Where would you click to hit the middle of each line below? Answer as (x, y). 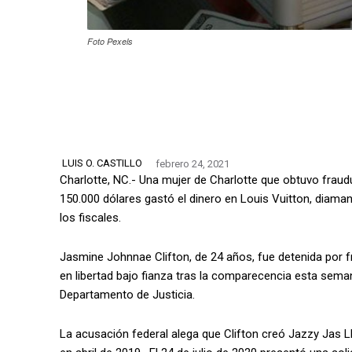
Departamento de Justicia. (127, 294)
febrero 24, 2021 (192, 163)
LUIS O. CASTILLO (102, 163)
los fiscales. (90, 217)
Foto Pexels (110, 41)
